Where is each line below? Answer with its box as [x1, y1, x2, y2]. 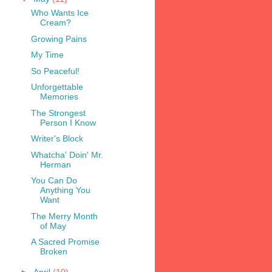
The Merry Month [30, 211, 98, 221]
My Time [30, 50, 64, 60]
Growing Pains [30, 33, 87, 44]
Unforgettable [30, 82, 83, 92]
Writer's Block [30, 134, 83, 144]
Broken [39, 246, 67, 257]
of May [39, 220, 66, 231]
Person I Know [39, 117, 96, 127]
